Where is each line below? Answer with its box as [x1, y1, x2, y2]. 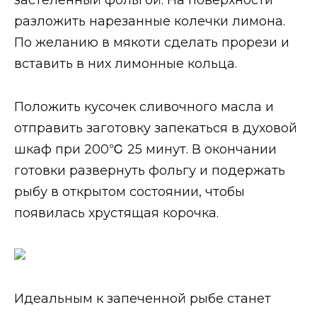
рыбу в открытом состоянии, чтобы [14, 183, 245, 200]
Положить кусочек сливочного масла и [14, 98, 274, 115]
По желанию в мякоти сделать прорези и [14, 35, 289, 51]
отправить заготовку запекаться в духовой [14, 120, 297, 136]
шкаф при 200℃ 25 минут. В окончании [14, 141, 277, 157]
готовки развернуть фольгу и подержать [14, 162, 285, 178]
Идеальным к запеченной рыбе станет [14, 290, 271, 306]
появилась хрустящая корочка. [14, 204, 219, 221]
